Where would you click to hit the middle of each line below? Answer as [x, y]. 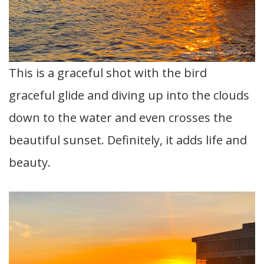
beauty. [30, 163]
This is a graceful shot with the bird [108, 73]
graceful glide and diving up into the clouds [129, 95]
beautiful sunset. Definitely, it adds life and [128, 140]
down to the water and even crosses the [121, 118]
